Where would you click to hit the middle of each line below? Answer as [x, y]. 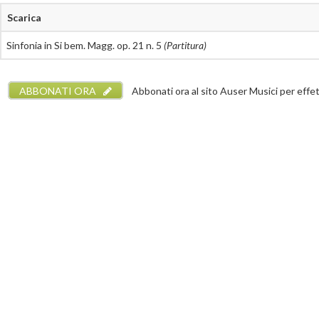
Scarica [25, 17]
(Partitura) [185, 46]
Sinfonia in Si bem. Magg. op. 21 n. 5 [85, 46]
